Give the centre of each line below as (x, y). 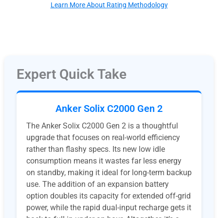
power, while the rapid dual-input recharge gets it (109, 207)
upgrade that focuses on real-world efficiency (103, 137)
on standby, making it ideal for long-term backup (109, 172)
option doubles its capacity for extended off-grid (108, 196)
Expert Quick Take (71, 74)
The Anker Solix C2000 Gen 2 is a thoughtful (102, 126)
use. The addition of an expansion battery (97, 184)
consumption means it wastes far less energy (104, 161)
